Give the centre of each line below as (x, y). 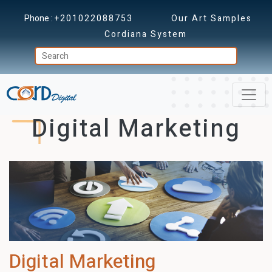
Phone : (39, 19)
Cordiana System (146, 34)
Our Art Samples (211, 19)
